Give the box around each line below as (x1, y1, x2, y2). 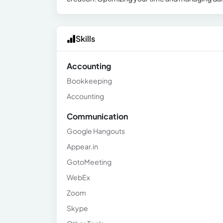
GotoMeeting (67, 157, 111, 166)
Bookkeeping (67, 76, 112, 85)
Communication (67, 111, 128, 121)
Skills (76, 33, 95, 44)
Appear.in (67, 142, 98, 151)
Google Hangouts (67, 126, 125, 135)
